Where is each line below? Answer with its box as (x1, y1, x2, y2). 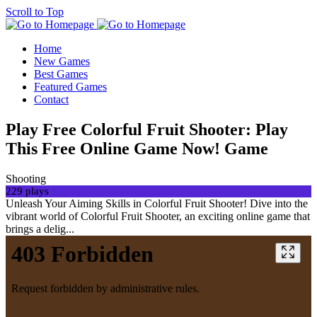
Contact (34, 93, 69, 105)
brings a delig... (6, 222, 74, 235)
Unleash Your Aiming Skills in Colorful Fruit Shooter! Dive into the (6, 197, 308, 209)
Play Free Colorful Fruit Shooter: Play (6, 120, 288, 139)
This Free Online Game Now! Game (6, 139, 268, 158)
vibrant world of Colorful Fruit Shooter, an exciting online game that (6, 209, 310, 222)
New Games (34, 55, 90, 67)
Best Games (34, 68, 88, 80)
